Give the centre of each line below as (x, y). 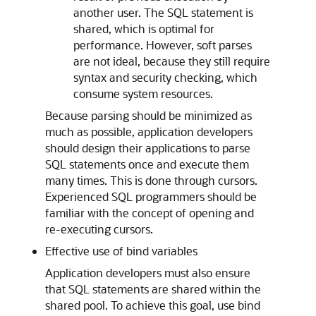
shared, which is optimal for (144, 29)
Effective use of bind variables (121, 251)
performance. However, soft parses (163, 45)
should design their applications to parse (148, 148)
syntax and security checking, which (165, 77)
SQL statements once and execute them (147, 164)
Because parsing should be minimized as (148, 115)
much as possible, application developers (149, 132)
